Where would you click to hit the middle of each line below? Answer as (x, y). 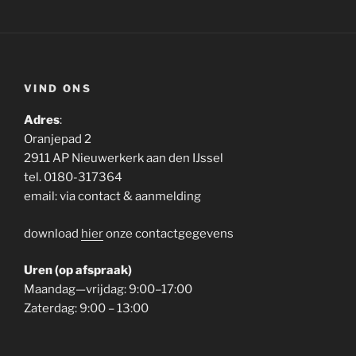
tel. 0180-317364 (73, 177)
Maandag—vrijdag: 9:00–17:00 (108, 289)
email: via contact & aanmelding (112, 196)
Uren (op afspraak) (78, 270)
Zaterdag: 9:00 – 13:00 (86, 308)
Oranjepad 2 (58, 139)
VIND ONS (58, 88)
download (52, 233)
